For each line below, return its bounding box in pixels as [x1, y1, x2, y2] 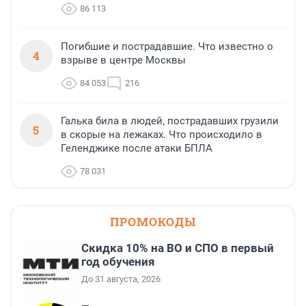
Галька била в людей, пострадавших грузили [61, 115, 279, 128]
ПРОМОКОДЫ [110, 214, 196, 230]
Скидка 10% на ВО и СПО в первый [81, 241, 274, 255]
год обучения [81, 255, 155, 269]
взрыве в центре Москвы [61, 54, 186, 67]
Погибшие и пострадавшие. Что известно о [61, 40, 273, 53]
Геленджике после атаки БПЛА [61, 142, 212, 155]
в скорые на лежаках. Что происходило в [61, 128, 262, 141]
